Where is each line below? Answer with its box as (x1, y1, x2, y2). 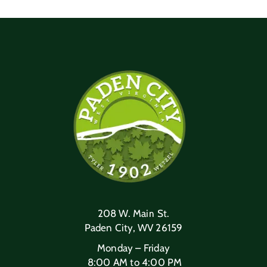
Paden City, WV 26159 (84, 221, 183, 234)
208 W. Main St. (97, 207, 170, 219)
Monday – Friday (97, 241, 170, 254)
